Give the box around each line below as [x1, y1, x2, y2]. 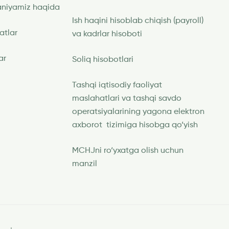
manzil [72, 160, 99, 168]
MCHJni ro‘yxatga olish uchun [72, 147, 184, 155]
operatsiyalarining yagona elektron [72, 108, 204, 116]
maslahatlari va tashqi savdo [72, 95, 181, 103]
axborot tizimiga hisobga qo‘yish [72, 121, 198, 129]
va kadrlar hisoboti [72, 30, 142, 38]
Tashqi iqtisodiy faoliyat [72, 81, 162, 89]
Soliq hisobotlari [72, 56, 133, 64]
